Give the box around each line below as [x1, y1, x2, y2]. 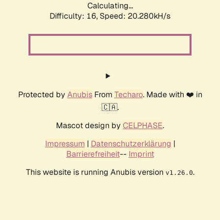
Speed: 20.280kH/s [100, 11, 170, 22]
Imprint [128, 149, 154, 160]
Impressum [45, 138, 85, 149]
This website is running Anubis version [26, 167, 165, 178]
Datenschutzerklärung [90, 138, 171, 149]
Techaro [114, 89, 143, 100]
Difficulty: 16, [50, 11, 100, 22]
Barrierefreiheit [66, 149, 120, 160]
